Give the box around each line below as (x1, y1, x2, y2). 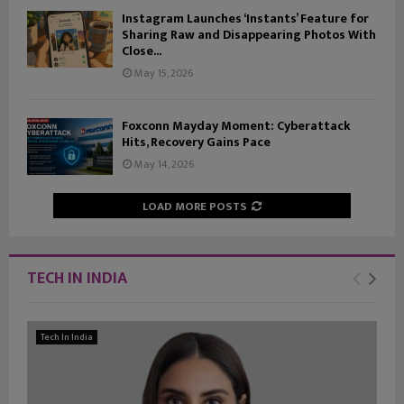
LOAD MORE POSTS (142, 197, 247, 217)
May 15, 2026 (134, 64, 193, 83)
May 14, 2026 (134, 155, 194, 174)
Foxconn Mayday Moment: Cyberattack (122, 115, 351, 137)
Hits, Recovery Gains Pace (122, 132, 271, 153)
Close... (122, 41, 161, 62)
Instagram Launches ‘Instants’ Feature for (122, 8, 369, 30)
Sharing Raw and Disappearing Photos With (122, 24, 376, 46)
